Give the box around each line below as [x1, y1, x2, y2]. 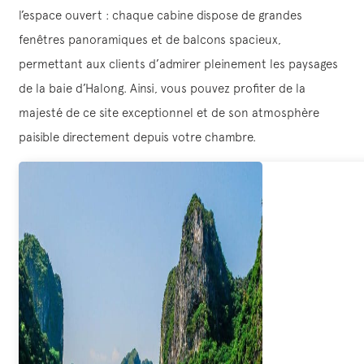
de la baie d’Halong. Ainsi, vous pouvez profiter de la [19, 80, 305, 95]
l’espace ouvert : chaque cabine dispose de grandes [19, 7, 302, 22]
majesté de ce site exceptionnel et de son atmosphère [19, 105, 319, 119]
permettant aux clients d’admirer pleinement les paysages [19, 56, 338, 71]
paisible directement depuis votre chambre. [19, 129, 256, 144]
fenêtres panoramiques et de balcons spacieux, [19, 32, 281, 46]
